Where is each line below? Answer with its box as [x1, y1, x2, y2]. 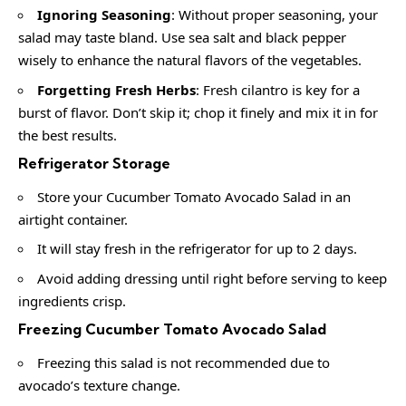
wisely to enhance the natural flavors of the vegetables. [18, 51, 362, 70]
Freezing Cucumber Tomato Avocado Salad [18, 320, 326, 339]
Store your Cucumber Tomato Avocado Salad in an [37, 187, 351, 206]
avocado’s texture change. [18, 375, 180, 394]
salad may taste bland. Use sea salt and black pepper [18, 28, 346, 47]
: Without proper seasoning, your [171, 5, 378, 24]
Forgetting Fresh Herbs [37, 80, 196, 99]
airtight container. [18, 209, 128, 228]
